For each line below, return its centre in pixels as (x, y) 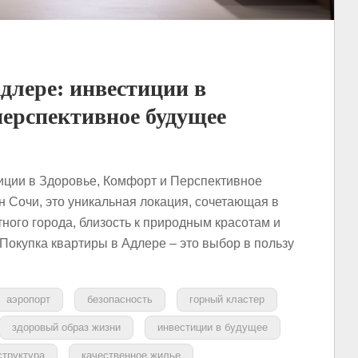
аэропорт (28, 299)
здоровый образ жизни (66, 327)
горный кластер (227, 299)
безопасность (120, 299)
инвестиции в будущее (213, 327)
